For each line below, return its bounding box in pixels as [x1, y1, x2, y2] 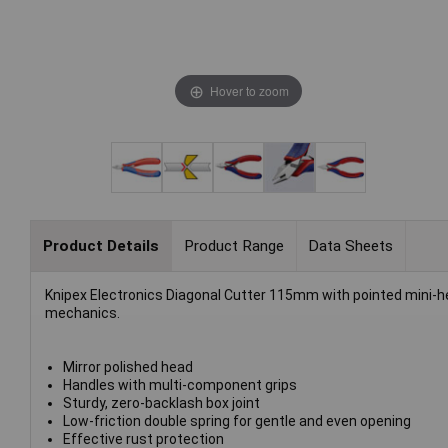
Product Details [42, 236, 159, 255]
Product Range [183, 236, 284, 255]
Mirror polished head [62, 359, 193, 376]
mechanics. [45, 305, 120, 322]
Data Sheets [308, 236, 394, 255]
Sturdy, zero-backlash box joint [62, 395, 260, 412]
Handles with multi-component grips [62, 377, 297, 394]
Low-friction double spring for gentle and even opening [62, 413, 411, 430]
